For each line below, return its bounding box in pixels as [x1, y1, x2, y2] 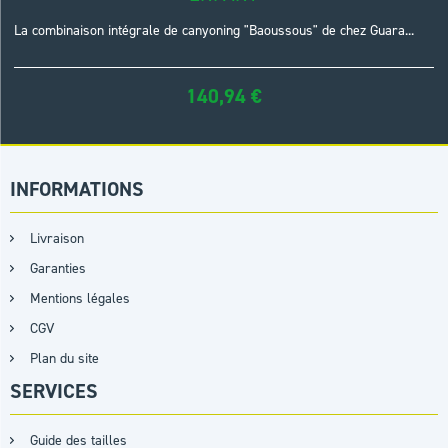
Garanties [30, 258, 86, 278]
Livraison [30, 228, 84, 248]
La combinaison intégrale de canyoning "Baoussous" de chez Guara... [14, 20, 415, 40]
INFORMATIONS [10, 175, 144, 202]
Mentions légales [30, 288, 130, 308]
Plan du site [30, 348, 99, 368]
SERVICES [10, 377, 98, 404]
